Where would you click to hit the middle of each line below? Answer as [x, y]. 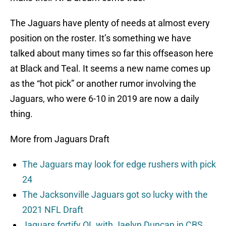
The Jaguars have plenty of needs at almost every [110, 23]
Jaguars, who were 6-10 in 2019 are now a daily [105, 99]
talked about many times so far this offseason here [112, 53]
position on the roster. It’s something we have [101, 38]
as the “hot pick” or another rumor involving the [103, 84]
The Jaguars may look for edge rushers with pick [119, 164]
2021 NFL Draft [53, 210]
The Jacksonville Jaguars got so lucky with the [115, 195]
